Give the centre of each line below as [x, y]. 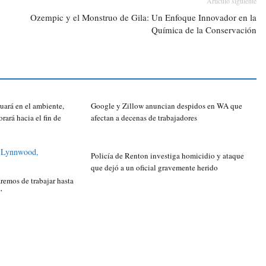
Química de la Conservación [204, 30]
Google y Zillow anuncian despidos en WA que [166, 106]
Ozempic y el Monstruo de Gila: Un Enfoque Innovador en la [143, 18]
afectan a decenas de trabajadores [144, 118]
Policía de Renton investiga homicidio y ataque [167, 156]
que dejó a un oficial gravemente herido [154, 168]
